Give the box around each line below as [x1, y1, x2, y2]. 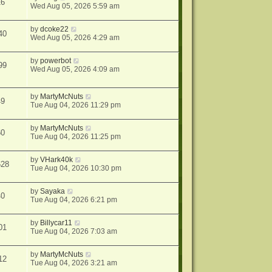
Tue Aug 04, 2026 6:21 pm [30, 195, 118, 205]
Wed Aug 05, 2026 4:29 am [30, 33, 120, 42]
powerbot [40, 56, 72, 65]
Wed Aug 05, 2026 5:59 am [30, 1, 120, 10]
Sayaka [40, 187, 66, 196]
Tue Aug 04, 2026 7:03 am [30, 227, 118, 236]
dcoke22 [40, 24, 69, 33]
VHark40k [40, 155, 73, 165]
